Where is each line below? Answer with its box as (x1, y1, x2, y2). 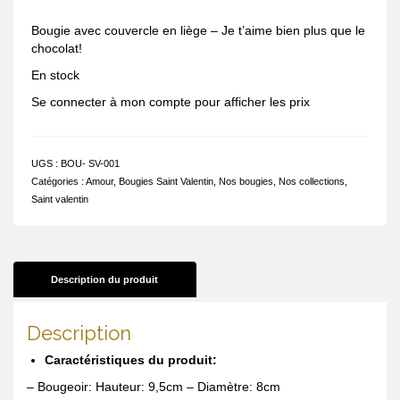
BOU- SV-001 (61, 158, 120, 169)
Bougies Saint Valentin (119, 176, 213, 187)
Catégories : (31, 176, 86, 187)
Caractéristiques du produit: (45, 353, 217, 367)
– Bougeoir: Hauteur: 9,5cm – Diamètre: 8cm (27, 379, 280, 394)
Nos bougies (219, 176, 273, 187)
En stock (31, 68, 79, 82)
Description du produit (51, 274, 159, 285)
